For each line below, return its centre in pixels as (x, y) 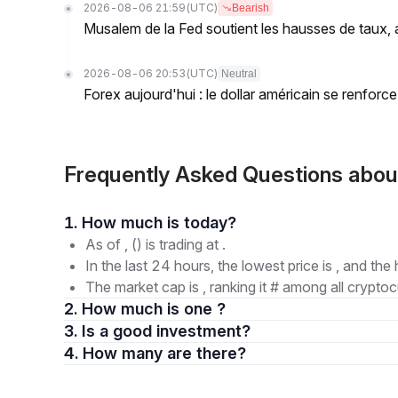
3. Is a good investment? (175, 331)
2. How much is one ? (154, 309)
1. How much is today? (210, 223)
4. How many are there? (207, 353)
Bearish (251, 8)
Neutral (239, 74)
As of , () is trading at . (155, 244)
